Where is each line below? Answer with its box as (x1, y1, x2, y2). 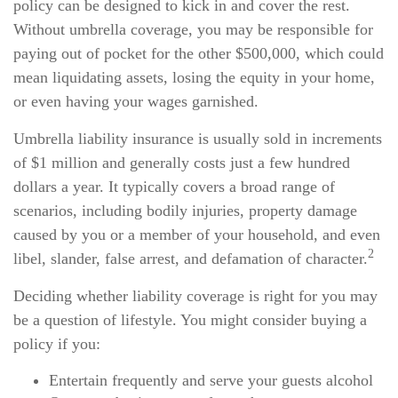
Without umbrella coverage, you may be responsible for (13, 20, 373, 38)
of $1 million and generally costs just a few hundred (13, 154, 350, 171)
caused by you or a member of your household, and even (13, 226, 380, 243)
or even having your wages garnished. (13, 92, 259, 110)
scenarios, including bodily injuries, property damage (13, 202, 357, 219)
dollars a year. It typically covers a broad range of (13, 178, 335, 195)
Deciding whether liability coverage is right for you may (13, 287, 378, 305)
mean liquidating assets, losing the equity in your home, (13, 68, 375, 86)
